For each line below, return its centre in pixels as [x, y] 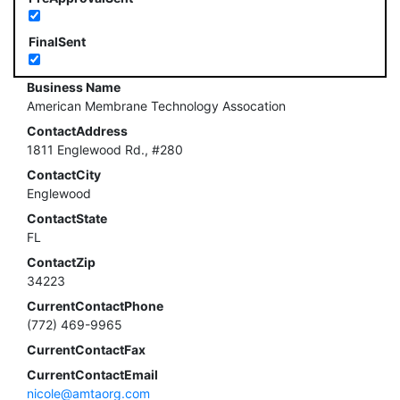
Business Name [74, 87]
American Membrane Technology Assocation [156, 106]
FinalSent [57, 42]
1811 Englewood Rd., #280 [105, 150]
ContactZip [61, 262]
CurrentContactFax [86, 350]
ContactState [67, 219]
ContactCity [64, 175]
